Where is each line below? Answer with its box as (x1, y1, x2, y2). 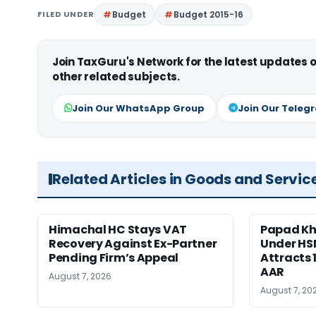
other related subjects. (52, 68, 180, 84)
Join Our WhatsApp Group (72, 101, 205, 115)
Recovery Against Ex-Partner (49, 235, 217, 252)
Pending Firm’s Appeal (49, 249, 178, 266)
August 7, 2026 (49, 269, 111, 282)
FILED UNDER (37, 8, 95, 20)
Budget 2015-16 (174, 8, 244, 20)
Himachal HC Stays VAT (49, 221, 187, 238)
